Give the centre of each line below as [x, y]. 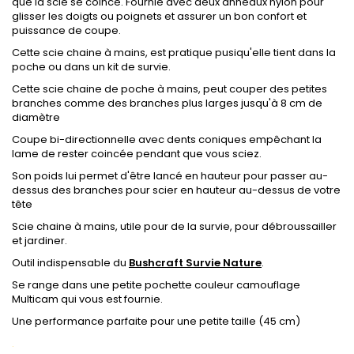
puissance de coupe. [66, 30]
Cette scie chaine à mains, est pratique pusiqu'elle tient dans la [174, 53]
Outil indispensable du [70, 263]
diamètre [36, 117]
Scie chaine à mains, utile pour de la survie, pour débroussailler [174, 226]
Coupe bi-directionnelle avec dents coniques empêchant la [167, 139]
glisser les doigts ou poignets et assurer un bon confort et [159, 16]
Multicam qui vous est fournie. [87, 299]
